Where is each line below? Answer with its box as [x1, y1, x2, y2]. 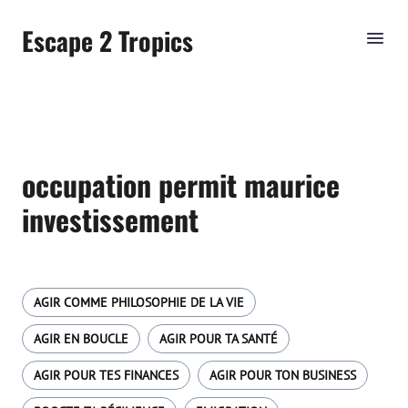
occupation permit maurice [22, 163, 340, 206]
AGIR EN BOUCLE [34, 331, 128, 347]
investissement [22, 198, 199, 240]
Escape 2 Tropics [22, 22, 193, 59]
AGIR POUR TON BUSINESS [209, 367, 356, 383]
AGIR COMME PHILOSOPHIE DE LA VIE [34, 294, 244, 311]
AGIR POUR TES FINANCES [34, 367, 178, 383]
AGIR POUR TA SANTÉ [159, 331, 278, 347]
